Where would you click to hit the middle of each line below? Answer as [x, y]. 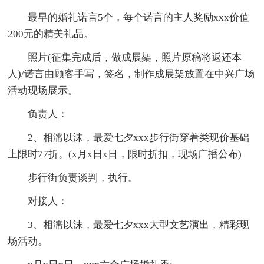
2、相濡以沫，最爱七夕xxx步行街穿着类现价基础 [139, 138]
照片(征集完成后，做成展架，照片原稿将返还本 [135, 58]
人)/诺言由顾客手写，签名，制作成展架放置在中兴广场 [131, 74]
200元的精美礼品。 [51, 34]
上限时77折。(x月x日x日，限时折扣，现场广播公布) [125, 154]
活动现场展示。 [43, 91]
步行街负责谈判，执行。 [83, 178]
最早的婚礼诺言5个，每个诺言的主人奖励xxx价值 [139, 18]
